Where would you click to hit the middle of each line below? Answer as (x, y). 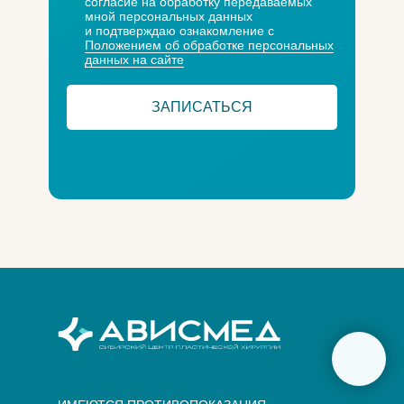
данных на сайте (134, 60)
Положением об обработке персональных (209, 46)
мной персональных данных (169, 17)
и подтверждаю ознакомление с (179, 31)
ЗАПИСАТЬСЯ (202, 107)
